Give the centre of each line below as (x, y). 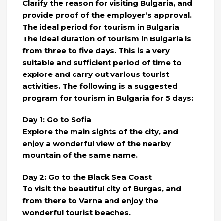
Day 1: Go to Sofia (57, 120)
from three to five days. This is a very (96, 51)
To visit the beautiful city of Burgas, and (102, 189)
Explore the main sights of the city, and (100, 132)
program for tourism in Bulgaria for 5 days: (108, 98)
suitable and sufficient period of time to (102, 63)
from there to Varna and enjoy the (90, 201)
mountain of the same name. (80, 155)
